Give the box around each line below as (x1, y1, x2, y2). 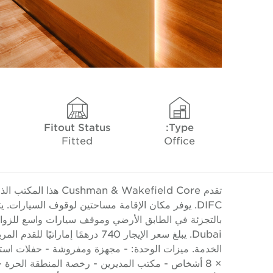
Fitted (62, 134, 93, 146)
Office (164, 134, 195, 146)
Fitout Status (44, 121, 110, 133)
